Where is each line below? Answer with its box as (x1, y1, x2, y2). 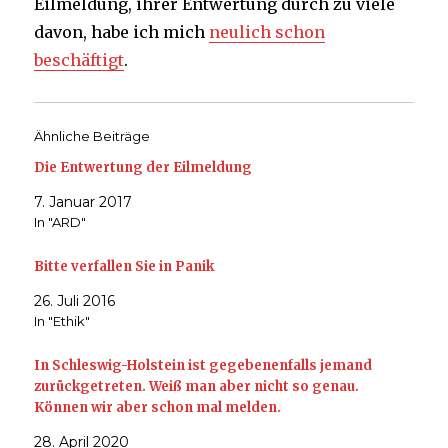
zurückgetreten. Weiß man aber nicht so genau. (34, 377, 360, 395)
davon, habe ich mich (34, 22, 210, 43)
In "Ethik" (34, 313, 91, 330)
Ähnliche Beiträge (34, 128, 151, 145)
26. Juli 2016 (34, 292, 116, 311)
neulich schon (209, 22, 326, 43)
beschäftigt (34, 50, 125, 71)
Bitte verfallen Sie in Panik (34, 258, 215, 276)
